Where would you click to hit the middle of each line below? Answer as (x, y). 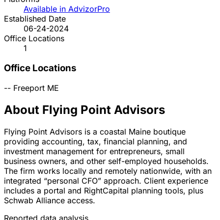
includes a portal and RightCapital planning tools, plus (104, 190)
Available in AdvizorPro (67, 9)
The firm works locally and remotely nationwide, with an (108, 171)
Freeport (29, 88)
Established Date (35, 19)
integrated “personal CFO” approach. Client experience (106, 180)
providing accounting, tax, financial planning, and (96, 141)
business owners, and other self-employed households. (106, 161)
